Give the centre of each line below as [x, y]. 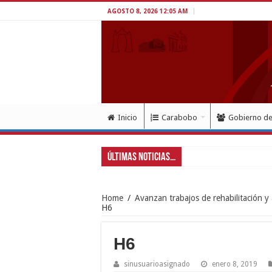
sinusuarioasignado [157, 264]
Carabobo [179, 117]
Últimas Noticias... [141, 157]
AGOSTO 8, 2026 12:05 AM [148, 11]
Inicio [127, 117]
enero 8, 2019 [235, 264]
